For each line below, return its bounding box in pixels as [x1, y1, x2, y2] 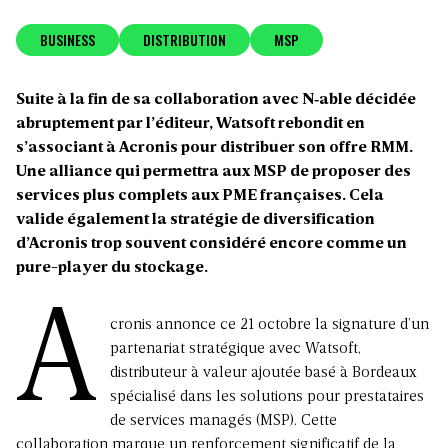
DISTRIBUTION [143, 29, 226, 51]
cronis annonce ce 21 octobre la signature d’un [110, 317, 430, 334]
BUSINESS [40, 29, 95, 51]
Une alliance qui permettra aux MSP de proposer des [16, 164, 411, 181]
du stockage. [111, 260, 208, 277]
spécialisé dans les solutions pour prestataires [110, 389, 425, 406]
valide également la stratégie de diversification [16, 212, 375, 229]
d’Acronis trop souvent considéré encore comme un [16, 236, 407, 253]
